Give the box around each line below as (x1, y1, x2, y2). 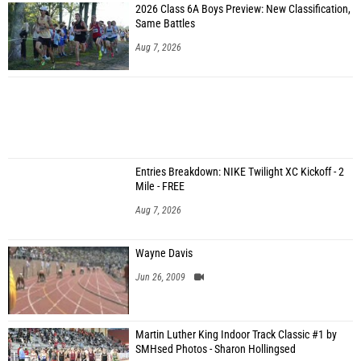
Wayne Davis (135, 247, 193, 260)
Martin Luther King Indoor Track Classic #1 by (135, 328, 337, 342)
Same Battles (135, 17, 195, 31)
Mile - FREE (135, 180, 185, 193)
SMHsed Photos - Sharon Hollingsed (135, 342, 296, 356)
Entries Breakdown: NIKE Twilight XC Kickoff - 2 (135, 165, 344, 179)
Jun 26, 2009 (135, 272, 185, 283)
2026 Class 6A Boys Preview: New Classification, (135, 2, 351, 16)
